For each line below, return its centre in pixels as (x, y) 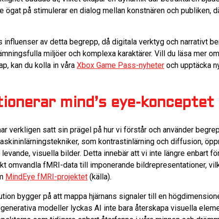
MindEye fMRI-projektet (46, 176)
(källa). (99, 176)
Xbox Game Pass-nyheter (120, 65)
